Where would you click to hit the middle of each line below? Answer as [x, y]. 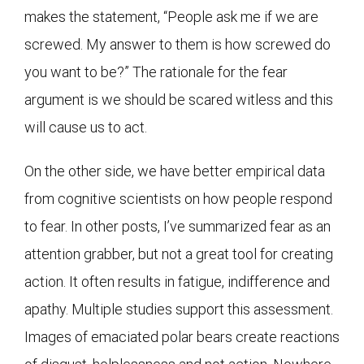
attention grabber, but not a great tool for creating [179, 253]
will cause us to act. [86, 127]
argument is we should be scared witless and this [179, 99]
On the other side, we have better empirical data [175, 171]
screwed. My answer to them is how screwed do [178, 44]
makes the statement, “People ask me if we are [171, 16]
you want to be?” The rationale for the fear [156, 71]
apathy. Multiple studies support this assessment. [179, 309]
